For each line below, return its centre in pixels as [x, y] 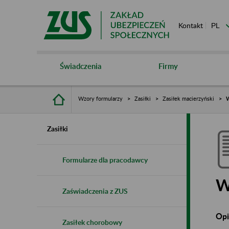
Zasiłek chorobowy [92, 222]
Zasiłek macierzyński [188, 98]
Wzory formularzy [100, 98]
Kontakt [191, 26]
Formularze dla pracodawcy [105, 159]
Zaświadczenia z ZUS [95, 191]
